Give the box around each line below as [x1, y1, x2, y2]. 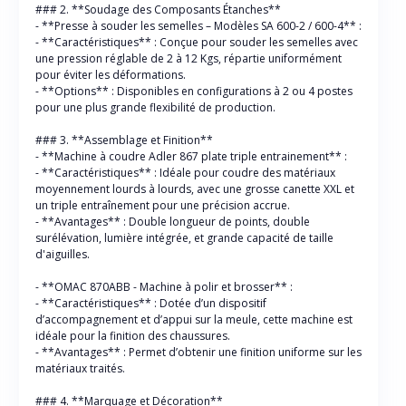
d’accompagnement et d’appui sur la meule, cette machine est [35, 312, 353, 327]
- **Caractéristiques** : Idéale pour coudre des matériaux [35, 165, 335, 180]
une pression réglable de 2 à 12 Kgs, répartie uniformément [35, 51, 342, 66]
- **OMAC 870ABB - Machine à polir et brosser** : [35, 279, 293, 295]
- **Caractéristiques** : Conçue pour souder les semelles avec [35, 34, 358, 50]
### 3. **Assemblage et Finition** [35, 132, 213, 148]
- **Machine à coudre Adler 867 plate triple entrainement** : [35, 149, 347, 164]
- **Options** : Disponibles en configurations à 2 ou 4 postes [35, 83, 353, 99]
